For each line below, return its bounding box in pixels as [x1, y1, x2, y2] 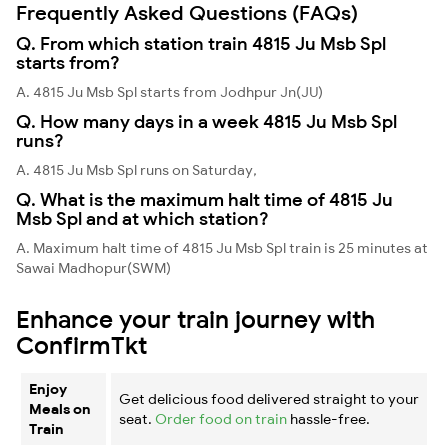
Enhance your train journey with [16, 303, 375, 334]
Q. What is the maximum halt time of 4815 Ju [16, 187, 393, 211]
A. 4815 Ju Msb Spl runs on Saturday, [16, 160, 257, 179]
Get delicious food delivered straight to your [119, 389, 419, 408]
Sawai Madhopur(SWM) [16, 258, 171, 277]
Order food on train [155, 409, 287, 428]
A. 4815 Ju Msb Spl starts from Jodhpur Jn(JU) [16, 82, 323, 101]
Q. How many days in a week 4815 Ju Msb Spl [16, 109, 397, 133]
